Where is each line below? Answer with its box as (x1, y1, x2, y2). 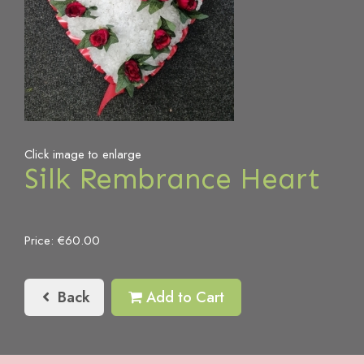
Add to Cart (142, 287, 224, 308)
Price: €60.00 (24, 231, 100, 249)
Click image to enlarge (24, 145, 141, 163)
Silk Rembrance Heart (24, 161, 320, 196)
